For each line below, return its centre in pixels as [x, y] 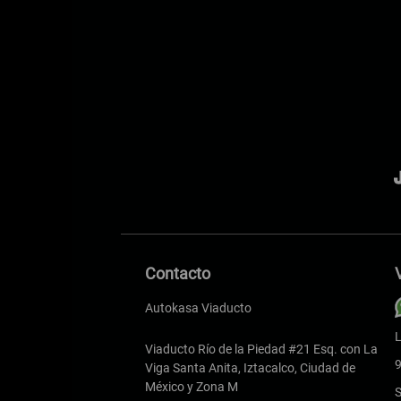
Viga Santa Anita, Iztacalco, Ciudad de [250, 368]
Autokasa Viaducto [198, 308]
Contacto [178, 273]
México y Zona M [192, 387]
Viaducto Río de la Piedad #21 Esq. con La [261, 349]
